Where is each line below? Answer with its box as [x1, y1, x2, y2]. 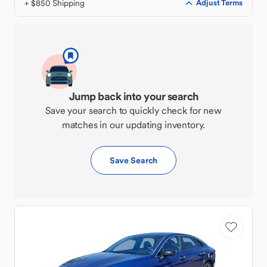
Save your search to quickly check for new [45, 104, 222, 116]
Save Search [109, 155, 158, 166]
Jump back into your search [69, 89, 198, 103]
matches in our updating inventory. [61, 119, 206, 131]
